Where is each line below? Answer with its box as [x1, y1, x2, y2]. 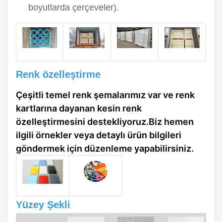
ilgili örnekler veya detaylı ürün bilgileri [16, 129, 181, 140]
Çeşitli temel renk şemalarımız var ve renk [16, 89, 195, 100]
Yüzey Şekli [16, 199, 70, 210]
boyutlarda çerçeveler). [28, 2, 119, 12]
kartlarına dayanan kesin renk [16, 103, 142, 113]
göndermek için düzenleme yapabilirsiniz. [16, 143, 194, 154]
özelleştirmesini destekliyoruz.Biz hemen [16, 116, 194, 127]
